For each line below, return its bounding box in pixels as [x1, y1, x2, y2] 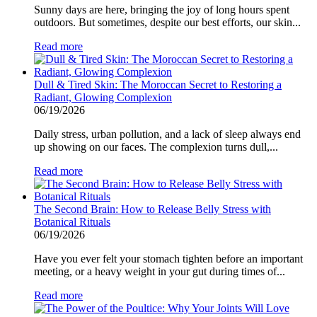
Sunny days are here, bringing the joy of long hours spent [34, 3, 289, 16]
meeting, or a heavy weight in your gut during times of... [34, 265, 285, 277]
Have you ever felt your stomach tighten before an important [34, 252, 303, 265]
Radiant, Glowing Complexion [34, 91, 172, 103]
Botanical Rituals [34, 215, 110, 228]
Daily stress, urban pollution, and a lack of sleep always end [34, 127, 301, 140]
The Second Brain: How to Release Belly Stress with [34, 202, 271, 215]
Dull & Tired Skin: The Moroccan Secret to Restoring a [34, 78, 282, 91]
